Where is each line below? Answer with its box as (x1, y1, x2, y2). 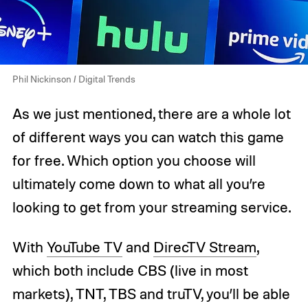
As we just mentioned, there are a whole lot (12, 104, 291, 123)
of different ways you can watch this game (12, 128, 284, 146)
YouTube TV (46, 238, 122, 256)
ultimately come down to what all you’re (12, 175, 265, 193)
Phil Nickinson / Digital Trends (12, 73, 135, 85)
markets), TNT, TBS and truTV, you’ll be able (12, 285, 290, 303)
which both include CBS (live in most (12, 261, 248, 280)
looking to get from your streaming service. (12, 198, 291, 217)
